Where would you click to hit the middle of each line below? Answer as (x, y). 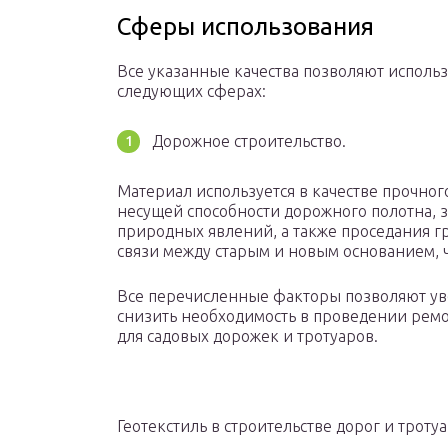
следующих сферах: (191, 91)
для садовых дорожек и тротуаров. (247, 336)
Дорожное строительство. (249, 141)
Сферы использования (245, 27)
